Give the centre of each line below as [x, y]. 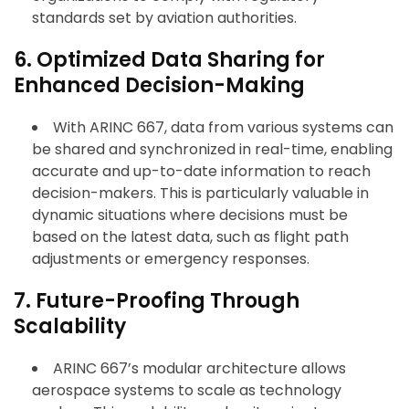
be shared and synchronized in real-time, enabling [212, 150]
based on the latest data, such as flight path [190, 237]
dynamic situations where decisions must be [190, 215]
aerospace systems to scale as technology [187, 391]
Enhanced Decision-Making [159, 86]
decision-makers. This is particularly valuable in [200, 194]
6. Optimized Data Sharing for [169, 60]
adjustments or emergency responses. [171, 259]
